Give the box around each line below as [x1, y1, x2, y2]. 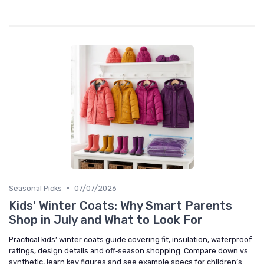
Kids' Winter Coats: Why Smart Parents [9, 198, 232, 213]
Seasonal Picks [9, 183, 62, 193]
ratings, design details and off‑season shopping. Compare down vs [9, 246, 248, 255]
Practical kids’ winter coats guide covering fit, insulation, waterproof [9, 235, 252, 244]
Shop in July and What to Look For [9, 212, 203, 227]
